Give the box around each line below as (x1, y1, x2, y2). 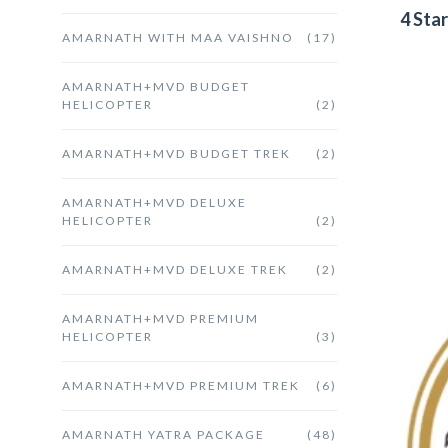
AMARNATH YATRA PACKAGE (62, 426, 265, 442)
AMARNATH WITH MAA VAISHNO (62, 29, 294, 45)
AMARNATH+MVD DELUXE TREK (62, 261, 288, 277)
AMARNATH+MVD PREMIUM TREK (62, 377, 300, 393)
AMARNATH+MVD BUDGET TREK (62, 145, 291, 161)
